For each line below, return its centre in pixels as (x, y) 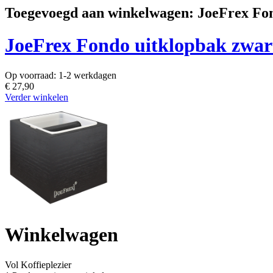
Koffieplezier (46, 264)
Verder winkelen (37, 97)
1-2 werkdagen (87, 75)
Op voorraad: (32, 75)
